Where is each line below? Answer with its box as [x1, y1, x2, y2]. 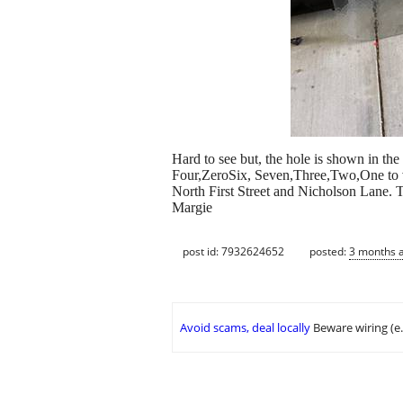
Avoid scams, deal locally [180, 319, 310, 336]
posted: [309, 243, 349, 259]
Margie [172, 200, 212, 216]
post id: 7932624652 [183, 243, 284, 259]
